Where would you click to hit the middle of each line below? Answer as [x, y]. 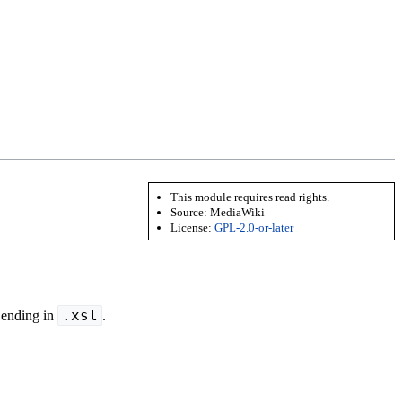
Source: [191, 212]
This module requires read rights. [250, 197]
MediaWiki [238, 212]
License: [193, 228]
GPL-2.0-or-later [254, 228]
